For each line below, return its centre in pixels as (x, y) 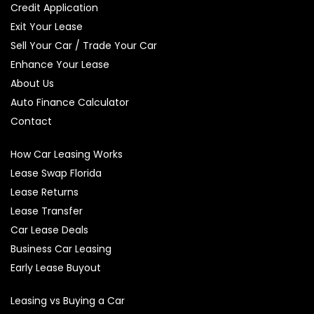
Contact (31, 121)
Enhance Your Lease (60, 64)
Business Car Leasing (61, 248)
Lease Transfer (47, 211)
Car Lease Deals (49, 230)
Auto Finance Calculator (70, 102)
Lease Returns (45, 192)
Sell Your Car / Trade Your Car (84, 45)
